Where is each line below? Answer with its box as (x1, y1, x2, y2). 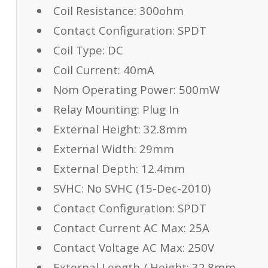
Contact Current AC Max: (53, 220, 186, 235)
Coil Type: (53, 42, 105, 57)
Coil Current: (53, 62, 120, 77)
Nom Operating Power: (53, 82, 176, 97)
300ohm (139, 3, 184, 18)
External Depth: (53, 161, 138, 176)
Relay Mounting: (53, 102, 139, 117)
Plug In (142, 102, 179, 117)
